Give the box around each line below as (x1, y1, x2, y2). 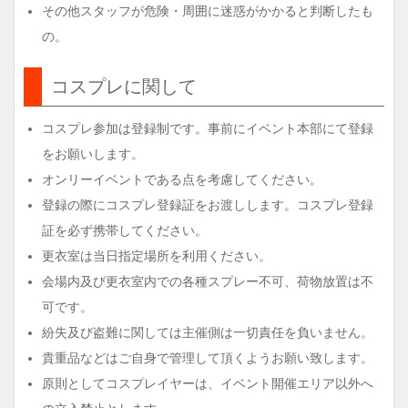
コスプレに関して (51, 76, 197, 97)
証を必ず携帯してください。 (42, 223, 208, 238)
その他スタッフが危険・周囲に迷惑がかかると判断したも (42, 4, 373, 18)
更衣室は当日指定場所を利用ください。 (42, 249, 271, 263)
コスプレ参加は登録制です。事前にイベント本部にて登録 (42, 121, 373, 136)
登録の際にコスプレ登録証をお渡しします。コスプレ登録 (42, 198, 373, 212)
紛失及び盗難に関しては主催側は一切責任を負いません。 (42, 325, 373, 340)
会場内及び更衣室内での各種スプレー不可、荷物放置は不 (42, 274, 373, 289)
